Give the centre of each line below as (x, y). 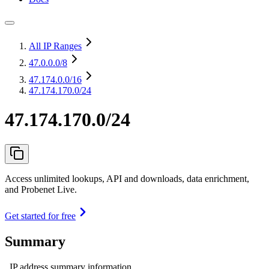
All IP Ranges (55, 46)
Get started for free (40, 216)
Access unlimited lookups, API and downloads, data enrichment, (127, 178)
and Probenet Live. (41, 189)
